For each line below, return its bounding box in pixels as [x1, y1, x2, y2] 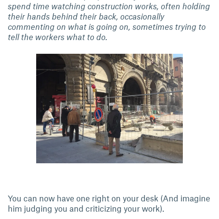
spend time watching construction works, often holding [8, 1, 210, 11]
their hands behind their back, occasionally [8, 11, 164, 21]
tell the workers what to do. [8, 32, 108, 42]
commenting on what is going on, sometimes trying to [8, 22, 206, 31]
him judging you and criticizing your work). [8, 203, 164, 214]
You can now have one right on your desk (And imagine [8, 193, 210, 203]
